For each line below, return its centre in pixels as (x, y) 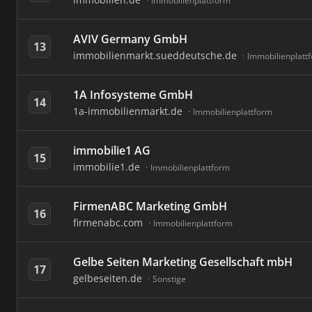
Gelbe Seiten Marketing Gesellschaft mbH (183, 262)
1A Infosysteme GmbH (133, 95)
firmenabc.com (109, 223)
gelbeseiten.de (109, 278)
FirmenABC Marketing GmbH (150, 206)
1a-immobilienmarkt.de (129, 111)
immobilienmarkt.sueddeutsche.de (156, 55)
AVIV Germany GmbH (130, 39)
